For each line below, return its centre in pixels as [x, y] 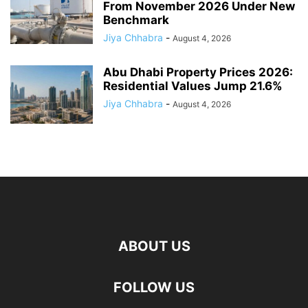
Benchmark [136, 20]
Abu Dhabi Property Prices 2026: [198, 72]
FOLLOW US [154, 287]
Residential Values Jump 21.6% [193, 86]
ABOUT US [154, 246]
